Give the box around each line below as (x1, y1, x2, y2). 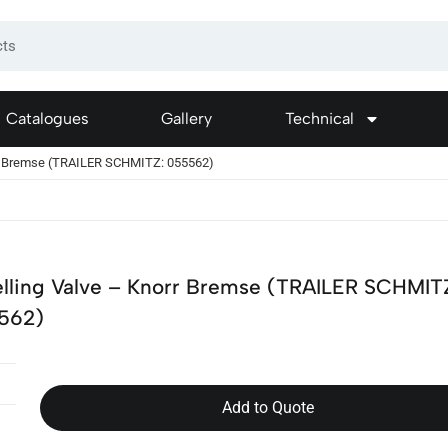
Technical (284, 109, 354, 129)
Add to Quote (221, 398, 314, 418)
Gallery (161, 109, 213, 129)
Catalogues (6, 109, 90, 129)
